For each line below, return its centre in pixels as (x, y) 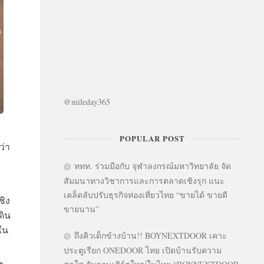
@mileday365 (87, 102)
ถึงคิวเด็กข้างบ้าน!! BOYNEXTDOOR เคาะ (151, 235)
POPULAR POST (152, 138)
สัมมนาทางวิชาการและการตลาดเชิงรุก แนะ (144, 181)
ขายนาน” (81, 209)
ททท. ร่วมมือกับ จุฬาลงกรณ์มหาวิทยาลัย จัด (153, 166)
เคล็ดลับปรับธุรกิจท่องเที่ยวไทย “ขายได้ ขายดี (146, 195)
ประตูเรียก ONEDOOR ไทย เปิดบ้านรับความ (143, 250)
